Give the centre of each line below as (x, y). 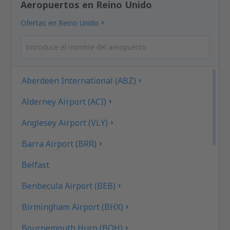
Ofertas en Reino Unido (60, 23)
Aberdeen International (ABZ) (79, 80)
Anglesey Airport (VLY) (65, 122)
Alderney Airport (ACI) (64, 101)
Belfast (36, 165)
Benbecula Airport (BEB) (69, 186)
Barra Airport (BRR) (59, 143)
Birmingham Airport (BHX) (73, 207)
